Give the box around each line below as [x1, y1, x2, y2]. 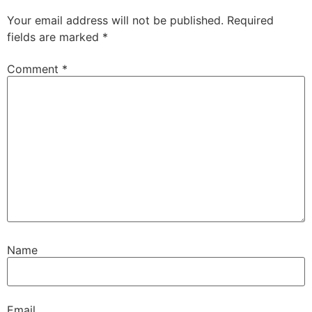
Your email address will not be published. [7, 13, 224, 28]
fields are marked [7, 30, 102, 45]
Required [227, 13, 274, 28]
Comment [7, 61, 62, 76]
